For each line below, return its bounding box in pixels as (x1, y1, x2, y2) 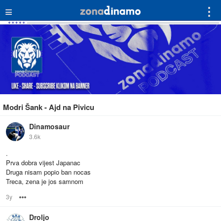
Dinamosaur (29, 121, 70, 132)
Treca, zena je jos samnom (6, 177, 83, 186)
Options (28, 192, 48, 201)
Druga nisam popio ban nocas (6, 167, 91, 177)
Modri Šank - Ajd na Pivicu (3, 102, 94, 113)
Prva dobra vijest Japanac (6, 158, 80, 168)
